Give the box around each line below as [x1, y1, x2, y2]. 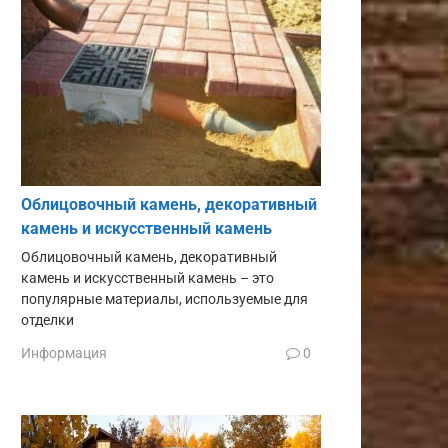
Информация [21, 345, 107, 362]
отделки [21, 311, 74, 329]
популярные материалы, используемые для [21, 290, 308, 308]
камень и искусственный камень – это [21, 269, 274, 287]
